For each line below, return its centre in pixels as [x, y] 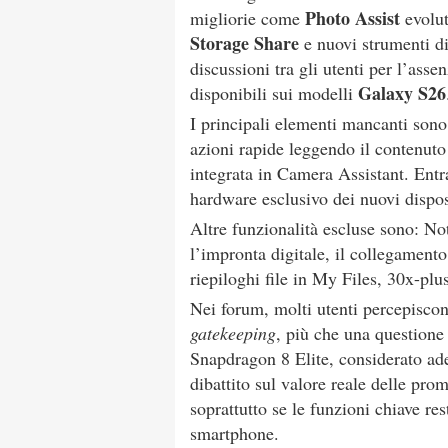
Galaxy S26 [402, 93]
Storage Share [244, 43]
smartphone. [234, 433]
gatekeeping [233, 333]
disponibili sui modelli [274, 93]
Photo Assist [352, 18]
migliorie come [247, 18]
